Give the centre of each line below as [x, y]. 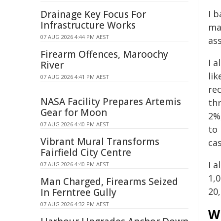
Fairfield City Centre [86, 152]
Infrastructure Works [88, 25]
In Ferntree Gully [78, 192]
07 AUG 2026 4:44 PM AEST [75, 37]
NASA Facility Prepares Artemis [111, 102]
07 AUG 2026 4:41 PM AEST [75, 77]
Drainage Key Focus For [93, 14]
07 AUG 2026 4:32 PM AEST [75, 204]
